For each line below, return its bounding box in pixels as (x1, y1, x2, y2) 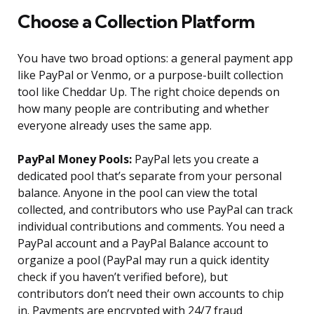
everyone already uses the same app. (18, 118, 212, 134)
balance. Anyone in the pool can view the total (18, 185, 257, 201)
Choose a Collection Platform (18, 10, 254, 34)
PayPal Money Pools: (18, 151, 132, 168)
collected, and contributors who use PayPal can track (18, 202, 293, 218)
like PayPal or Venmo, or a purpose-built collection (18, 67, 283, 83)
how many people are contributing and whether (18, 101, 269, 117)
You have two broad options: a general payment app (18, 50, 293, 67)
